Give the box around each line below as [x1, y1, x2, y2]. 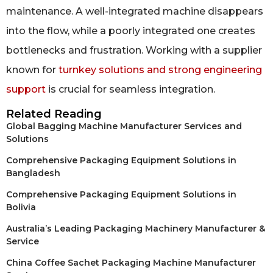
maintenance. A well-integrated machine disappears [6, 5, 263, 17]
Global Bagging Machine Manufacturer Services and [6, 121, 242, 132]
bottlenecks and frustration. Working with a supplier [6, 44, 262, 56]
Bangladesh [6, 168, 60, 179]
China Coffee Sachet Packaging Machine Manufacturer [6, 257, 256, 269]
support [6, 83, 46, 95]
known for [6, 63, 58, 76]
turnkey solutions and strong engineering [58, 63, 262, 76]
